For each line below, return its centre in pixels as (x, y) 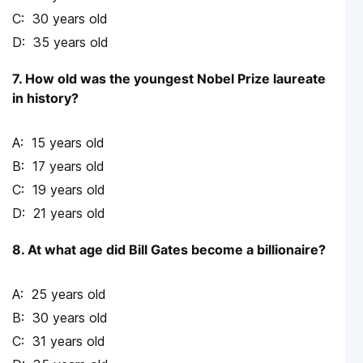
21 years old (69, 214)
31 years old (69, 342)
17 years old (68, 167)
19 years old (69, 190)
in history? (45, 98)
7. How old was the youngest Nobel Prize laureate (169, 79)
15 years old (68, 143)
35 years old (71, 43)
